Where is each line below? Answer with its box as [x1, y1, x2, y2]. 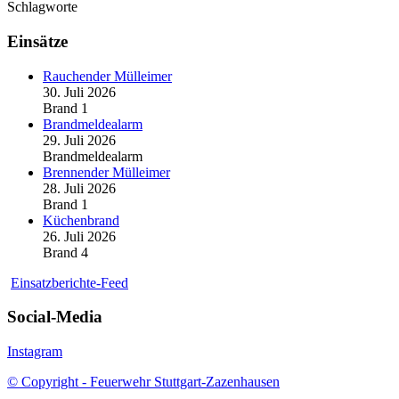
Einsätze [7, 31, 68, 51]
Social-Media [7, 307, 102, 327]
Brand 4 [43, 244, 88, 260]
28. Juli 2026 [43, 180, 116, 196]
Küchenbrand [43, 212, 119, 228]
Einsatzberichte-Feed [11, 274, 128, 290]
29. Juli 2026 [43, 132, 116, 148]
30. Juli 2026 [43, 84, 116, 100]
